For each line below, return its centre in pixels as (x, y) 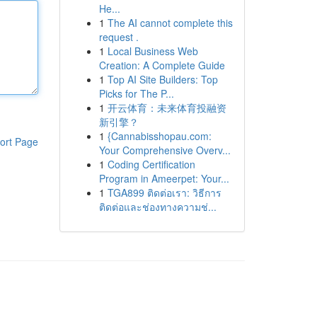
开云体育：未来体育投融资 (167, 108)
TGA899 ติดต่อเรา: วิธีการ (164, 192)
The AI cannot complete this (170, 23)
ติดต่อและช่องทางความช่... (157, 207)
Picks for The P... (136, 93)
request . (119, 37)
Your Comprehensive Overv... (165, 150)
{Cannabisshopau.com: (159, 136)
